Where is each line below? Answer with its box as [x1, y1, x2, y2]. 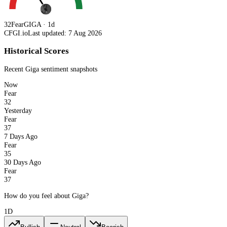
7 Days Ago [4, 132, 37, 141]
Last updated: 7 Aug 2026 [28, 29, 102, 37]
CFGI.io [4, 29, 28, 37]
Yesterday [4, 106, 32, 115]
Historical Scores [4, 46, 69, 56]
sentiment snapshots [39, 64, 97, 73]
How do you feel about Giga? [4, 191, 89, 200]
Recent [4, 64, 25, 73]
